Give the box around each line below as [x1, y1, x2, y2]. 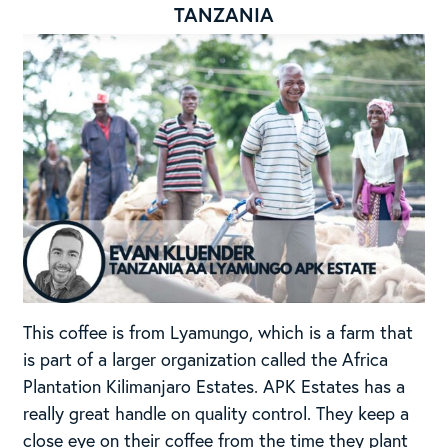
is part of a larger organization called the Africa [22, 346, 388, 371]
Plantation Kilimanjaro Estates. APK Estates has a [22, 373, 405, 398]
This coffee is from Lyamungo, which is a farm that [22, 319, 413, 344]
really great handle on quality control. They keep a [22, 400, 409, 425]
